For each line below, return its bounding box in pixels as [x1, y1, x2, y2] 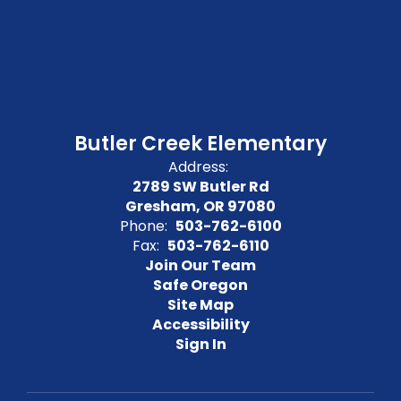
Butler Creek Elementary [74, 130, 327, 158]
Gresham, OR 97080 [125, 196, 276, 217]
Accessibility [151, 314, 250, 335]
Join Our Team [145, 255, 256, 276]
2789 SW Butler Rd [132, 176, 269, 197]
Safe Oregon [153, 275, 248, 295]
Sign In [175, 334, 226, 354]
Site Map [167, 294, 234, 315]
